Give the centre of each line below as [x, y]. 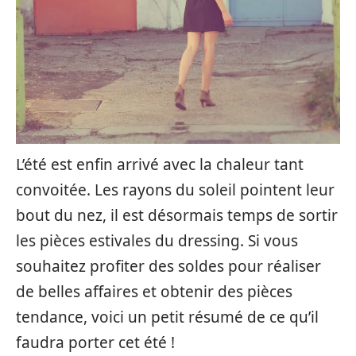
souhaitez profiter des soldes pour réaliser [168, 266]
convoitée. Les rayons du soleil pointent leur [175, 190]
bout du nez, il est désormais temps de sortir [177, 215]
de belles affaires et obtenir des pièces [154, 292]
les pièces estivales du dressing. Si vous [157, 241]
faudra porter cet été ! [95, 342]
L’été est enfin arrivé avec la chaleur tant [160, 164]
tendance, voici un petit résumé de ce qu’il [167, 317]
